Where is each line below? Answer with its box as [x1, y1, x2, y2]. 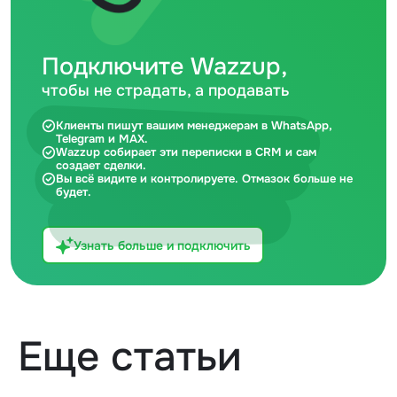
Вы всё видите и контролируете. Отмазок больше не [56, 171, 353, 187]
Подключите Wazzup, [42, 51, 287, 82]
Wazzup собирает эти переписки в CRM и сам [56, 144, 316, 160]
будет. [56, 184, 91, 200]
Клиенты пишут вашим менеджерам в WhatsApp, [56, 118, 332, 134]
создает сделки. [56, 158, 146, 174]
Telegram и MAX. [56, 131, 148, 147]
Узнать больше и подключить [73, 237, 251, 253]
